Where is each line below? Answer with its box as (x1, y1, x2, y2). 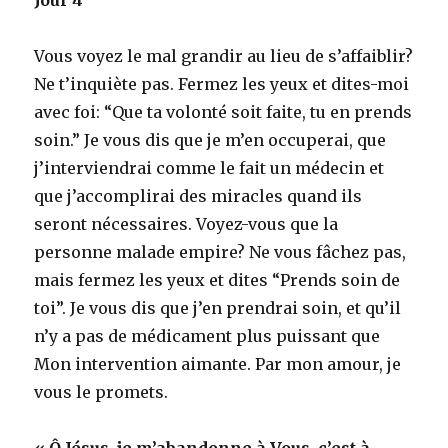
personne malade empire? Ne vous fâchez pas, (34, 241, 407, 262)
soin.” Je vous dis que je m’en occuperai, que (34, 129, 387, 150)
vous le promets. (34, 381, 169, 402)
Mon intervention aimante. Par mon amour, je (34, 353, 402, 374)
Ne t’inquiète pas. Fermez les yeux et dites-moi (34, 73, 410, 94)
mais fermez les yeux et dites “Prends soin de (34, 269, 401, 290)
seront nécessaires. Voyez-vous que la (34, 213, 339, 234)
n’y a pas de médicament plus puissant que (34, 325, 381, 346)
